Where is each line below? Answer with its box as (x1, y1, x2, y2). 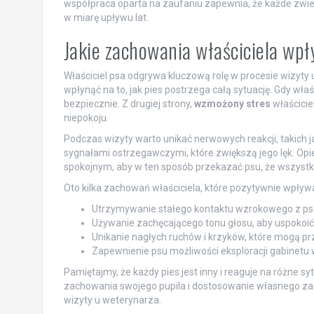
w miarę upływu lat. (63, 11, 149, 23)
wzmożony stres (193, 97, 271, 109)
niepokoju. (63, 111, 109, 123)
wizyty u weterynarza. (63, 294, 161, 306)
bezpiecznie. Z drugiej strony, (63, 97, 194, 109)
